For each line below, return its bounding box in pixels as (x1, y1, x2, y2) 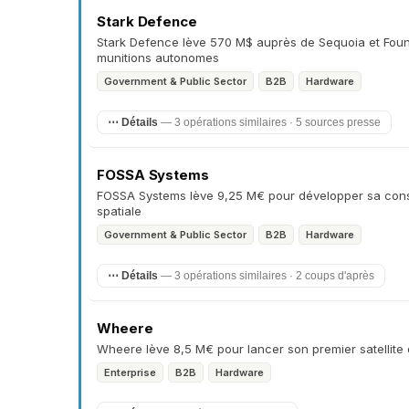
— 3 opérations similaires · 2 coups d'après (158, 270, 374, 281)
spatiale (97, 204, 142, 218)
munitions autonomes (97, 50, 219, 65)
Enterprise (104, 366, 156, 379)
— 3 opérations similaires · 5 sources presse (158, 117, 381, 128)
